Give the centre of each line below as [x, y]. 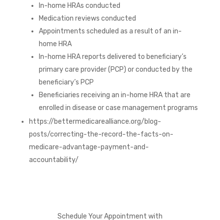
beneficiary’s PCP [66, 82]
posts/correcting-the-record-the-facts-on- [101, 134]
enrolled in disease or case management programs [118, 108]
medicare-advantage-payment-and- [89, 147]
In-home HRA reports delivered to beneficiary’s [112, 56]
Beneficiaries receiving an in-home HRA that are [114, 95]
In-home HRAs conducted [79, 5]
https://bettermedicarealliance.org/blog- [95, 121]
